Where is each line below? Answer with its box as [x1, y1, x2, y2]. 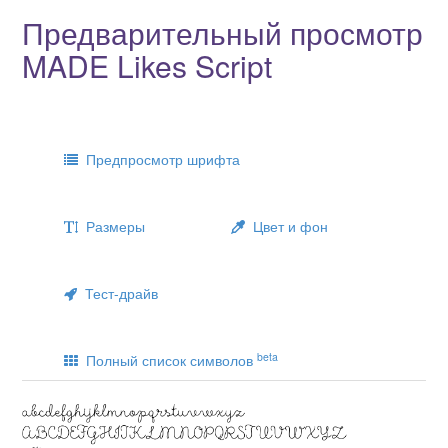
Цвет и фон [245, 216, 328, 237]
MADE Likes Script [22, 44, 272, 88]
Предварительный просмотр [22, 11, 423, 55]
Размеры [78, 216, 145, 237]
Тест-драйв [77, 283, 158, 304]
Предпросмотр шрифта [78, 149, 240, 170]
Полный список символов [78, 350, 257, 371]
